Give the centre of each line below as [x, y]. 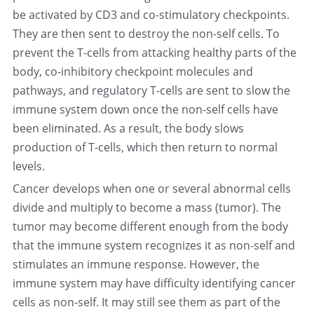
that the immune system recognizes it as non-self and [153, 245]
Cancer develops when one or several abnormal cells [151, 189]
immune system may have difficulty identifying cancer [154, 283]
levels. [28, 166]
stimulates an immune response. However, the [136, 264]
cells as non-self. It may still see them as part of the [146, 302]
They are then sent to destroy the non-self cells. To [146, 34]
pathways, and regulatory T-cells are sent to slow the [151, 90]
